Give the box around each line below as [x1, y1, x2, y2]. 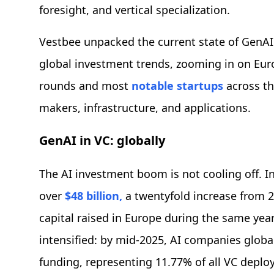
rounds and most [39, 78, 131, 94]
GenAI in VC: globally [39, 132, 165, 149]
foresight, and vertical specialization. [39, 2, 230, 18]
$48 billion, [65, 188, 122, 204]
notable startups [131, 78, 223, 94]
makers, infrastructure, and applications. [39, 100, 251, 116]
